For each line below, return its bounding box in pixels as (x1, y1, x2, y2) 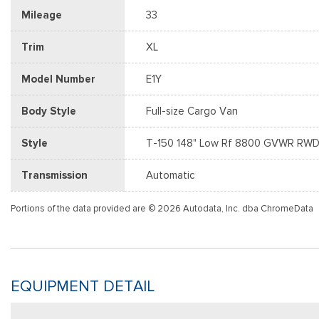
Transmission (21, 169, 88, 182)
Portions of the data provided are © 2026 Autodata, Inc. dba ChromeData (11, 202, 313, 214)
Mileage (21, 9, 62, 21)
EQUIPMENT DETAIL (11, 276, 155, 296)
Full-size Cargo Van (146, 105, 238, 117)
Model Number (21, 73, 95, 85)
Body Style (21, 105, 76, 117)
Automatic (146, 169, 195, 182)
